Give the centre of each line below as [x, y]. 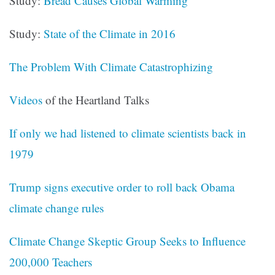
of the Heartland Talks [96, 100]
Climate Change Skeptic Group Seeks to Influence [127, 241]
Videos [26, 100]
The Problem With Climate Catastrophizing [111, 67]
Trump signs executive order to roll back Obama [122, 187]
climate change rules [56, 208]
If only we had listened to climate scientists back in [128, 133]
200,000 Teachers [51, 262]
